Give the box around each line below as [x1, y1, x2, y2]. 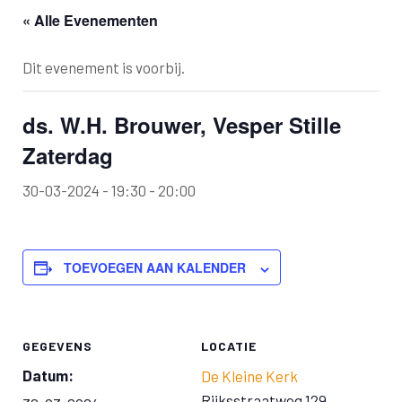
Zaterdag [22, 140, 113, 171]
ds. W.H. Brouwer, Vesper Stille [22, 109, 341, 141]
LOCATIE [201, 338, 257, 354]
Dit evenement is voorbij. [22, 58, 185, 77]
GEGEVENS [22, 338, 92, 354]
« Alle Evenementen [22, 10, 158, 31]
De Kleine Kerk [201, 367, 298, 386]
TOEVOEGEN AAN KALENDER [64, 258, 246, 277]
